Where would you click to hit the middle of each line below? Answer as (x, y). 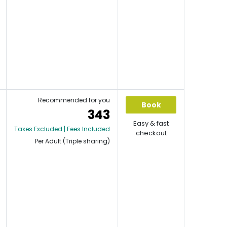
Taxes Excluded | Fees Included (62, 129)
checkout (151, 133)
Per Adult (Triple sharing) (72, 141)
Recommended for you (74, 100)
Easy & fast (151, 123)
